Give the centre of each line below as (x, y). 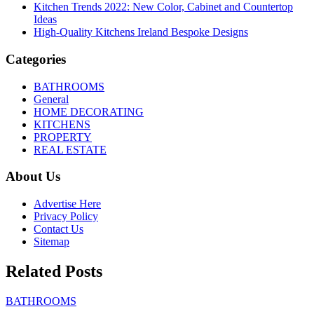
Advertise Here (67, 204)
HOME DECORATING (89, 111)
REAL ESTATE (70, 149)
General (51, 99)
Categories (36, 59)
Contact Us (59, 229)
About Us (33, 177)
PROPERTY (63, 137)
